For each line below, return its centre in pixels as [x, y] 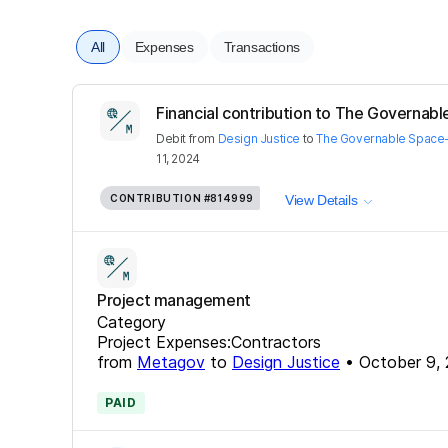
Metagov [171, 361]
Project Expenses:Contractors [209, 341]
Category [131, 321]
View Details [321, 200]
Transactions [261, 46]
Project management [174, 299]
